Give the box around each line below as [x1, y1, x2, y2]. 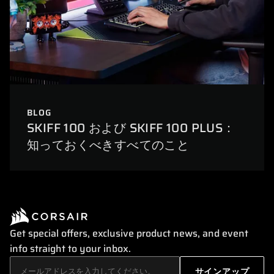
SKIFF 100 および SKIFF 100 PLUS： [27, 118, 235, 138]
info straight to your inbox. [10, 241, 131, 257]
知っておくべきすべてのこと [27, 135, 190, 155]
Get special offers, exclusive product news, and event [10, 226, 248, 242]
